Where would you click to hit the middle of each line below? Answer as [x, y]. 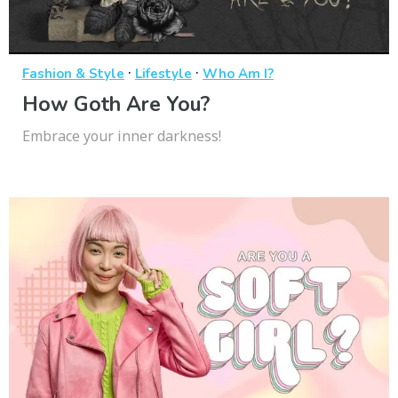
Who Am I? [238, 73]
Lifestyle [163, 73]
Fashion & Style [73, 73]
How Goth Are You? [116, 104]
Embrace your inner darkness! [122, 135]
